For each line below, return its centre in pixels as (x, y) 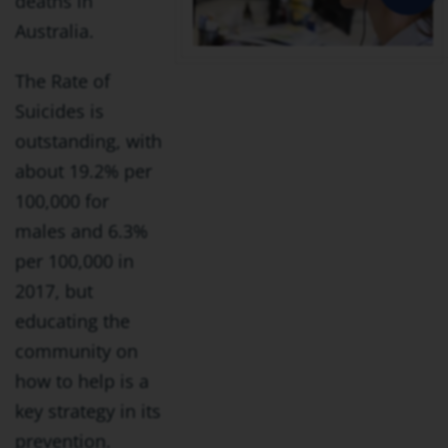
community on (76, 351)
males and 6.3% (81, 231)
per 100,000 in (74, 261)
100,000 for (62, 201)
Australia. (54, 31)
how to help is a (82, 381)
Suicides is (59, 111)
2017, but (54, 291)
